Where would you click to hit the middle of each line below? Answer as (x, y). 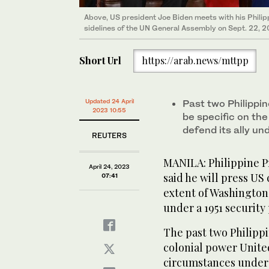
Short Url (100, 61)
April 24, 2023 (109, 166)
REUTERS (109, 135)
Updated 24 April (109, 101)
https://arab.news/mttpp (195, 61)
